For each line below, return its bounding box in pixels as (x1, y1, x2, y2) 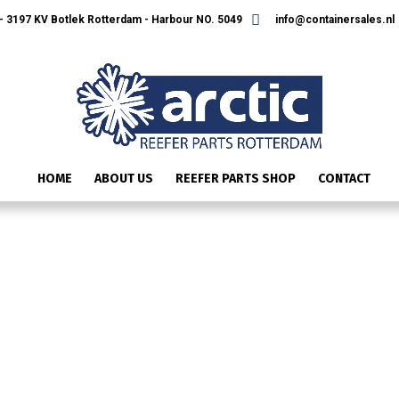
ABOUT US (94, 171, 153, 187)
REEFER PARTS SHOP (175, 171, 296, 187)
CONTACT (318, 171, 370, 187)
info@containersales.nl (272, 13, 395, 27)
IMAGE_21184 (129, 240, 270, 265)
